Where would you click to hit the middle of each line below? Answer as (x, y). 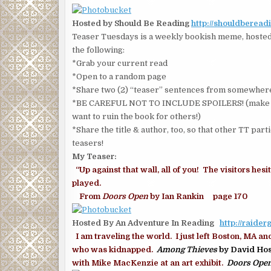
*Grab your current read (120, 63)
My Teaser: (94, 156)
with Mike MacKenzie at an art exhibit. (149, 263)
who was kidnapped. (114, 250)
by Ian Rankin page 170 (199, 196)
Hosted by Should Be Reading (132, 23)
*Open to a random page (119, 77)
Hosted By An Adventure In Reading (146, 223)
